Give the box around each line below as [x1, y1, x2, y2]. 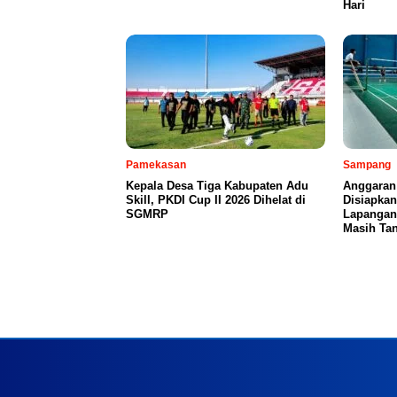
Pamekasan [126, 158, 186, 171]
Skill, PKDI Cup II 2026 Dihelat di [126, 192, 306, 206]
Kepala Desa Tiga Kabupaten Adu [126, 178, 308, 192]
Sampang [343, 158, 391, 171]
